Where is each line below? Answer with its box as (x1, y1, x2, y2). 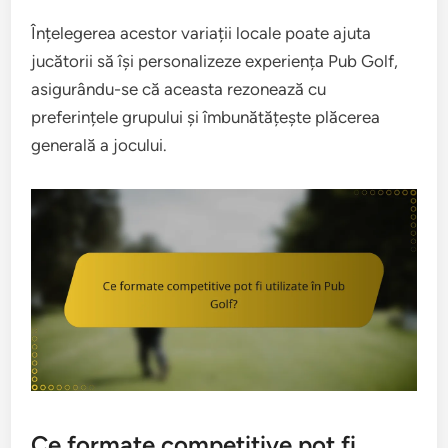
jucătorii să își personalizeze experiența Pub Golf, (31, 50, 399, 71)
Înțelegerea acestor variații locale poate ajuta (31, 22, 372, 43)
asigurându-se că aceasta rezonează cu (31, 78, 327, 99)
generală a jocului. (31, 134, 168, 155)
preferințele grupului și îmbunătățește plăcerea (31, 106, 381, 127)
